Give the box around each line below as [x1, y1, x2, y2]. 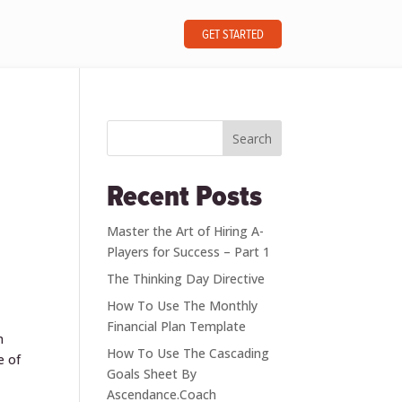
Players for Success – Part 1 [107, 243, 271, 260]
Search [232, 129, 272, 147]
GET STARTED [201, 29, 264, 41]
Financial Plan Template [107, 318, 247, 335]
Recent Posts [107, 183, 263, 212]
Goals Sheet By [107, 365, 197, 382]
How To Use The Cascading [107, 345, 270, 362]
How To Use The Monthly [107, 297, 258, 314]
